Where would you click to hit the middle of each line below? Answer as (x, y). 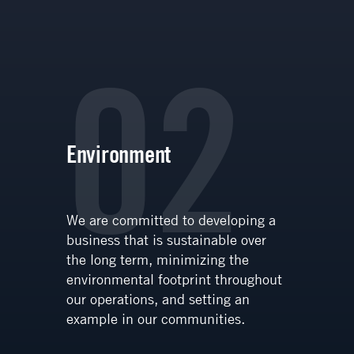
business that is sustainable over (166, 240)
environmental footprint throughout (174, 279)
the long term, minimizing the (157, 260)
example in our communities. (155, 319)
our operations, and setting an (158, 299)
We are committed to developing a (171, 220)
